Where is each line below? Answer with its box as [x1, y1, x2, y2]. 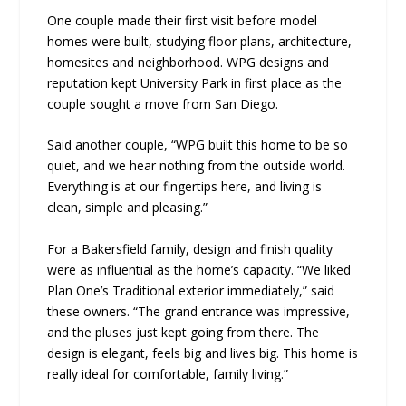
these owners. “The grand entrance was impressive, [47, 302, 351, 320]
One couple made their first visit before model [47, 11, 318, 29]
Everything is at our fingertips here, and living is [47, 178, 323, 196]
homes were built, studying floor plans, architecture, [47, 32, 353, 50]
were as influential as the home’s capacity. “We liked [47, 260, 352, 278]
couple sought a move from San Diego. [47, 94, 279, 112]
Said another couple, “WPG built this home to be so [47, 136, 349, 154]
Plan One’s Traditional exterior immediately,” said [47, 281, 335, 299]
